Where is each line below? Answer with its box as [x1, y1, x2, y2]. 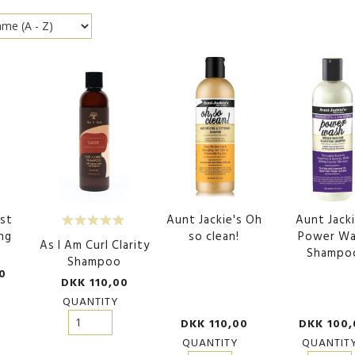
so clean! [189, 227, 240, 247]
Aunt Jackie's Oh [166, 210, 262, 231]
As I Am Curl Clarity [39, 235, 150, 256]
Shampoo [67, 252, 122, 273]
